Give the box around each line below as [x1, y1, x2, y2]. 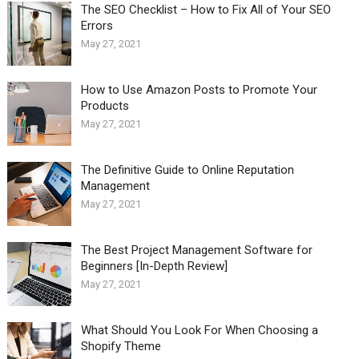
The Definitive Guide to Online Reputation [80, 163, 294, 178]
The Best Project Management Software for [80, 243, 313, 258]
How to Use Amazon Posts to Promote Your [80, 83, 317, 98]
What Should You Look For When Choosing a [80, 323, 318, 338]
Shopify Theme [80, 339, 161, 354]
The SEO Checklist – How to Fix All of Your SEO [80, 2, 331, 18]
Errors [80, 18, 113, 34]
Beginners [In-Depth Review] [80, 259, 228, 274]
